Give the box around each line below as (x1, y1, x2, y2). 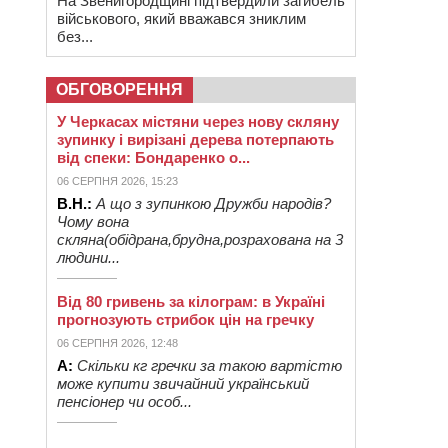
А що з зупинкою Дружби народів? (96, 195, 331, 212)
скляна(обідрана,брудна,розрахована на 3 (57, 231, 343, 248)
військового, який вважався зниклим (57, 10, 306, 27)
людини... (57, 249, 120, 266)
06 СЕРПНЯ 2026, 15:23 (57, 175, 178, 187)
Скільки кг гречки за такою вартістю (77, 357, 342, 374)
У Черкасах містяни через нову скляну (57, 113, 339, 130)
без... (57, 28, 93, 45)
